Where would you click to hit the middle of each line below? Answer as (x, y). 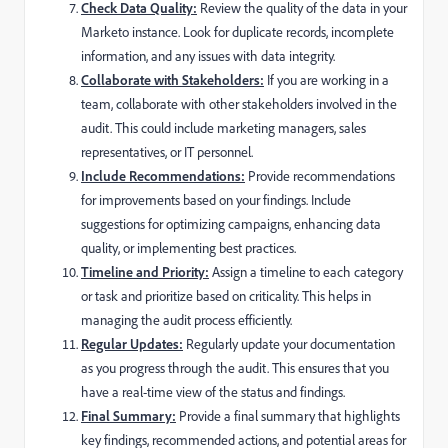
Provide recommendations (320, 175)
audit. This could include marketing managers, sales (223, 127)
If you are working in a (326, 79)
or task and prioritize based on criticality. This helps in (226, 295)
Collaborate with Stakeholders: (172, 79)
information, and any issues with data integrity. (208, 55)
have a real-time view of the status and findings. (213, 391)
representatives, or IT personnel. (167, 151)
